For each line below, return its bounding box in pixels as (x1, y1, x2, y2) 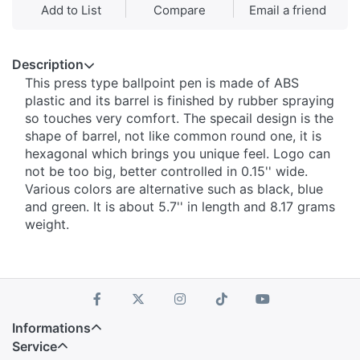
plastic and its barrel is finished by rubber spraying (25, 92, 334, 109)
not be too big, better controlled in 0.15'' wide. (25, 163, 308, 180)
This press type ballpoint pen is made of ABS (25, 75, 299, 92)
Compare (153, 2, 206, 18)
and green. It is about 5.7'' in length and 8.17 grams (25, 198, 335, 215)
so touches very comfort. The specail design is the (25, 110, 333, 127)
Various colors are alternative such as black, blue (25, 181, 323, 198)
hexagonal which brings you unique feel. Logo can (25, 145, 330, 162)
